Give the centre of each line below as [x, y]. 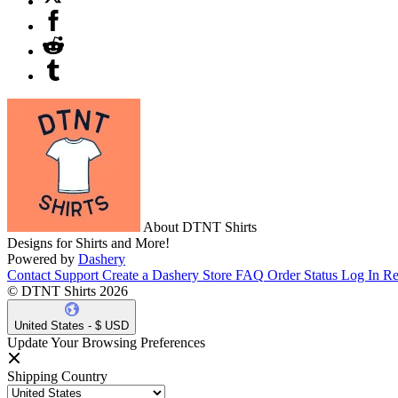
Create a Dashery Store [167, 275]
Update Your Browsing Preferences [106, 342]
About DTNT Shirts [199, 227]
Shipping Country [57, 376]
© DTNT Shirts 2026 [68, 291]
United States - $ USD [72, 325]
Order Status [302, 275]
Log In [360, 275]
